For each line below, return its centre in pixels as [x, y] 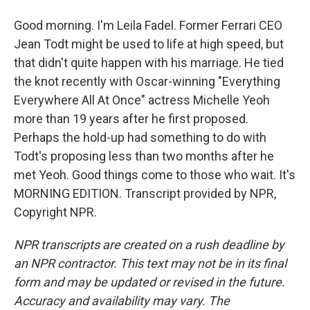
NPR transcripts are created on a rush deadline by [149, 245]
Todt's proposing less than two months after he [144, 156]
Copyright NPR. [55, 212]
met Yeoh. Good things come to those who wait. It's [155, 175]
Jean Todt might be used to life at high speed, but [149, 44]
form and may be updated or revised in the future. [149, 282]
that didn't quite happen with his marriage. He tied [149, 63]
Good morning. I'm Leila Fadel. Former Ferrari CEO [148, 25]
